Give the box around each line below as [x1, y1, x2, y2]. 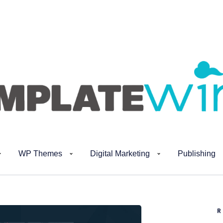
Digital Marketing [90, 149, 150, 158]
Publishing [178, 149, 216, 158]
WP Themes [18, 149, 62, 158]
